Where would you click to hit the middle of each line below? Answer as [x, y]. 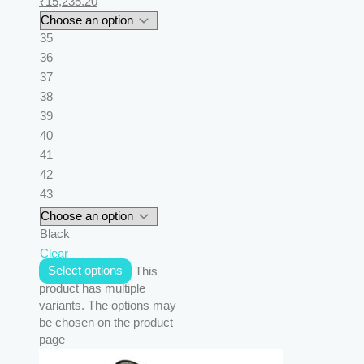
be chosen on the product [106, 322]
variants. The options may [108, 305]
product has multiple [92, 288]
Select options [85, 271]
